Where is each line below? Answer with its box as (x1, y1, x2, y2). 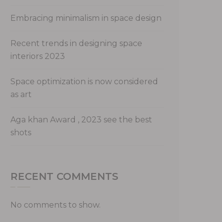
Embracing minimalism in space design (10, 13, 162, 23)
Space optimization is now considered (10, 76, 158, 86)
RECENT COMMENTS (10, 170, 118, 182)
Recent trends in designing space (10, 38, 142, 48)
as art (10, 89, 32, 99)
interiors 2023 (10, 51, 65, 61)
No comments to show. (10, 200, 101, 210)
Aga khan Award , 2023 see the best (10, 114, 152, 124)
